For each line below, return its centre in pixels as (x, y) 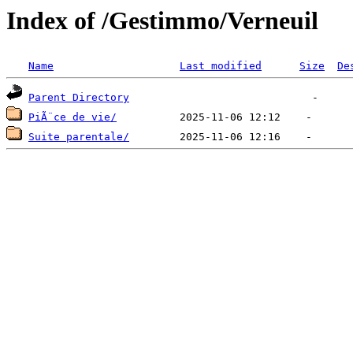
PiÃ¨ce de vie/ (72, 117)
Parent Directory (79, 98)
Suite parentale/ (79, 137)
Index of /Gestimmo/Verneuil (162, 20)
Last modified (221, 66)
